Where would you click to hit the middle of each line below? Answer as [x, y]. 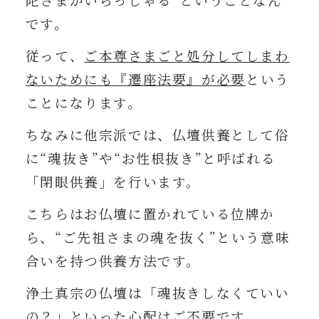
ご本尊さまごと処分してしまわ [187, 56]
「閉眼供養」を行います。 [113, 182]
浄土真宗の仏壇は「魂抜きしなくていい [157, 293]
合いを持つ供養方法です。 [113, 261]
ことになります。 [84, 103]
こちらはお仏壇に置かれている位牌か [150, 214]
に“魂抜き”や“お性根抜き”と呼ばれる [151, 158]
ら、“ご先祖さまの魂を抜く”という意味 [158, 237]
